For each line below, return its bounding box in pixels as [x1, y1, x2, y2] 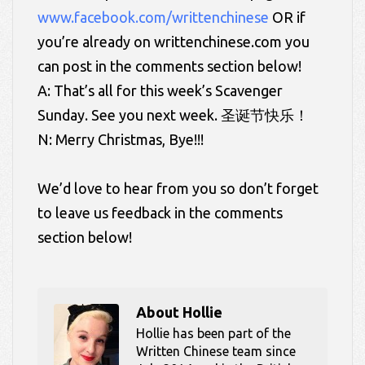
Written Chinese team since [136, 344, 296, 359]
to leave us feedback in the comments [37, 204, 283, 222]
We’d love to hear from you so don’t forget [37, 180, 319, 197]
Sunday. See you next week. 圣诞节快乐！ [37, 107, 309, 124]
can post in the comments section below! [37, 58, 301, 75]
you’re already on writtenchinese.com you [37, 33, 310, 51]
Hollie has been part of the [136, 326, 291, 341]
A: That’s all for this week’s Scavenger [37, 82, 283, 99]
